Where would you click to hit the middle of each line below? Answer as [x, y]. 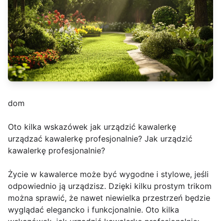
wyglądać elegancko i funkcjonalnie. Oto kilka [93, 209]
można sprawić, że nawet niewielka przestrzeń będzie [109, 198]
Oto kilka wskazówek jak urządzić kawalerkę [92, 127]
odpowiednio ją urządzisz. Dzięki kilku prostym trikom [110, 186]
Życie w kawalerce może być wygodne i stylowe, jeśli [108, 174]
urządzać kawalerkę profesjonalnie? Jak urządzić [100, 138]
